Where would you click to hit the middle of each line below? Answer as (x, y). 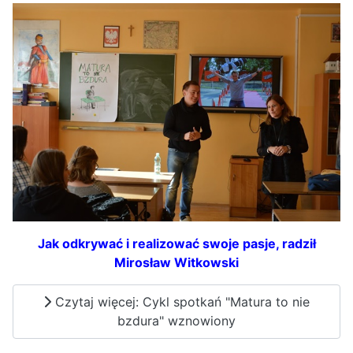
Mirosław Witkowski (176, 262)
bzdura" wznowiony (176, 321)
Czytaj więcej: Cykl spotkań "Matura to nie (180, 302)
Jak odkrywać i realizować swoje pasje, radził (176, 243)
